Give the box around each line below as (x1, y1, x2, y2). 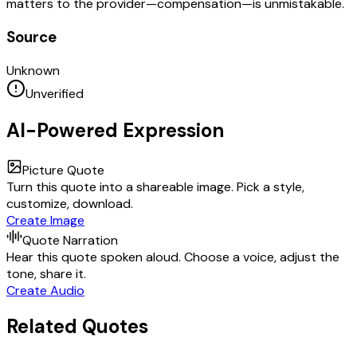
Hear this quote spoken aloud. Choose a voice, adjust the (6, 248, 339, 265)
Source (6, 26, 57, 47)
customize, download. (6, 194, 133, 212)
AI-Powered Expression (6, 117, 224, 143)
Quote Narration (22, 231, 118, 249)
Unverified (25, 84, 84, 102)
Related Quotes (6, 314, 148, 339)
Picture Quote (22, 161, 104, 178)
